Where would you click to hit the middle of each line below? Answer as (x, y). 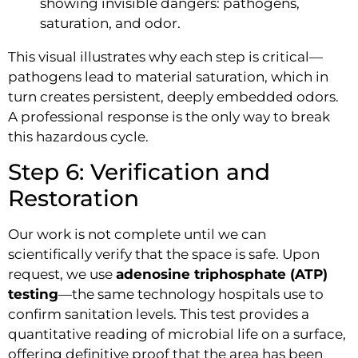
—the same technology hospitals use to (191, 294)
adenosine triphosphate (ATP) (222, 274)
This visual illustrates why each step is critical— (165, 57)
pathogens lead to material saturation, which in (168, 77)
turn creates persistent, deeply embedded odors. (173, 97)
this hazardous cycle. (78, 137)
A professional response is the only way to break (169, 117)
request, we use (62, 274)
